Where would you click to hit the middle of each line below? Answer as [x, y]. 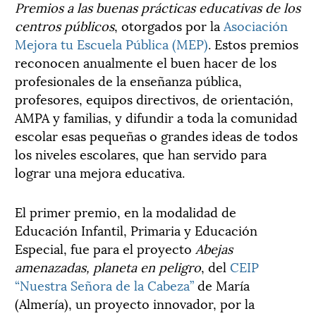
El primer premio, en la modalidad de [126, 211]
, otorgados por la [169, 25]
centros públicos [65, 25]
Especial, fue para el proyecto [105, 248]
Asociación [256, 25]
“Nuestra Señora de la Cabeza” [104, 284]
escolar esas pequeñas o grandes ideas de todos [156, 135]
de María [222, 284]
